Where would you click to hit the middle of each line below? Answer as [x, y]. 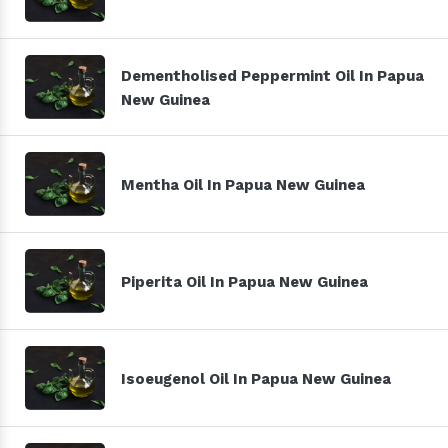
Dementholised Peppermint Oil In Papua [272, 75]
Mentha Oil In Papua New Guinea [243, 184]
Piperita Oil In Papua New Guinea [244, 281]
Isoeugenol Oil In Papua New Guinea [256, 378]
